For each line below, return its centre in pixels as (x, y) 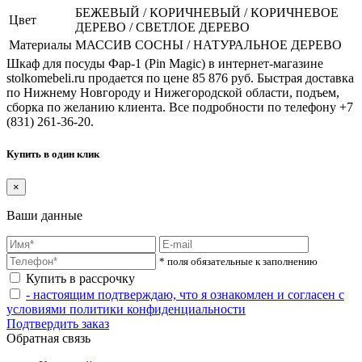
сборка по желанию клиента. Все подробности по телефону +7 (180, 107)
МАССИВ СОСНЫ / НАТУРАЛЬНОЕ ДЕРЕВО (208, 45)
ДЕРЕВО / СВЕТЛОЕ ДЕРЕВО (162, 27)
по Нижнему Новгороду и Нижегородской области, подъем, (173, 93)
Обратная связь (48, 338)
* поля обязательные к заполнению (238, 261)
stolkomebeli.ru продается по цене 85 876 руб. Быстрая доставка (180, 78)
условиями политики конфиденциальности (126, 309)
